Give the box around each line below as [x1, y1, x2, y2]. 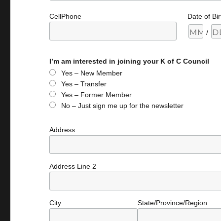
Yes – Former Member [61, 91, 132, 99]
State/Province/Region [138, 198, 208, 207]
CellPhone [49, 12, 82, 21]
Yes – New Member [61, 69, 123, 77]
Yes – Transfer [61, 80, 107, 88]
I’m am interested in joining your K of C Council [49, 57, 210, 66]
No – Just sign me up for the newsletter [61, 102, 184, 110]
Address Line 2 [49, 162, 97, 170]
